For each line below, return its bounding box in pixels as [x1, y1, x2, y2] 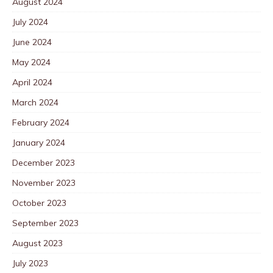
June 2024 [12, 36, 52, 48]
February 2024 [12, 116, 69, 128]
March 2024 [12, 96, 58, 108]
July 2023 [12, 257, 48, 269]
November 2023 [12, 177, 76, 188]
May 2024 [12, 56, 51, 68]
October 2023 [12, 197, 66, 208]
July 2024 [12, 16, 48, 27]
